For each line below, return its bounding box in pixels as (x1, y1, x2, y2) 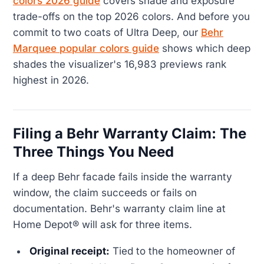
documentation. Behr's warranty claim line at (13, 203, 226, 215)
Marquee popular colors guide (13, 42, 159, 54)
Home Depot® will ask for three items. (13, 219, 192, 231)
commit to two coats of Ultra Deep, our (13, 26, 201, 38)
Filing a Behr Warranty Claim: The (13, 124, 246, 142)
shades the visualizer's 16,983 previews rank (13, 58, 226, 70)
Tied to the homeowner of (110, 245, 236, 258)
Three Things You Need (13, 143, 174, 160)
